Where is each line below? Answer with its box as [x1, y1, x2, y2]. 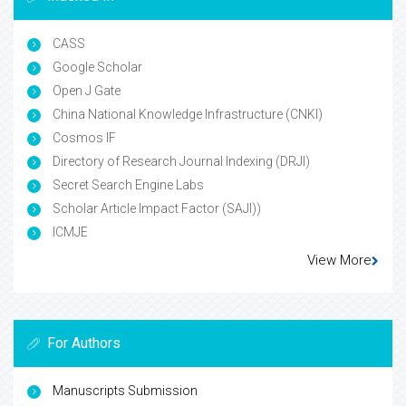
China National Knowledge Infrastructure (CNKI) [50, 107, 323, 122]
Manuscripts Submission [53, 383, 198, 399]
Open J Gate [50, 83, 121, 99]
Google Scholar [50, 60, 142, 75]
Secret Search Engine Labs [50, 178, 204, 193]
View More [307, 252, 372, 269]
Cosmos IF [50, 130, 116, 146]
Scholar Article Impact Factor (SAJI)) [50, 201, 261, 217]
